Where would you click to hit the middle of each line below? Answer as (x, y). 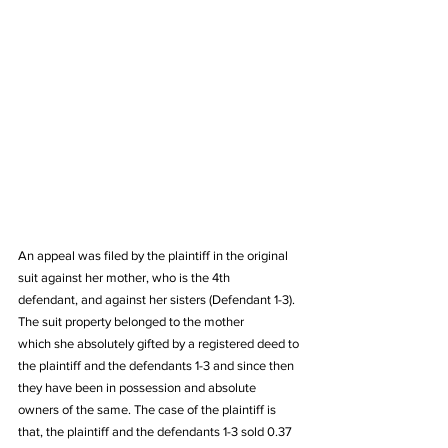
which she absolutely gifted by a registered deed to (160, 343)
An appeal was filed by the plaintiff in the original (154, 255)
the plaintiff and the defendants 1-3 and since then (157, 365)
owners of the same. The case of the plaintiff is (148, 409)
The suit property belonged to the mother (132, 321)
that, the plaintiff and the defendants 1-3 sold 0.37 (156, 431)
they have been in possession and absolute (138, 387)
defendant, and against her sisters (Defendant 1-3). (158, 299)
